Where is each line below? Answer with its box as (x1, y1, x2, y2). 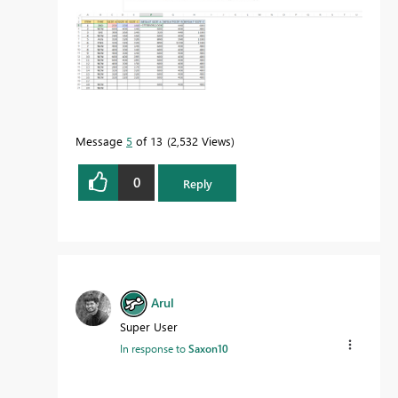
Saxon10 (188, 341, 228, 356)
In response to (120, 341, 188, 356)
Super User (120, 319, 178, 335)
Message (76, 132, 126, 148)
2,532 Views (171, 132, 231, 148)
